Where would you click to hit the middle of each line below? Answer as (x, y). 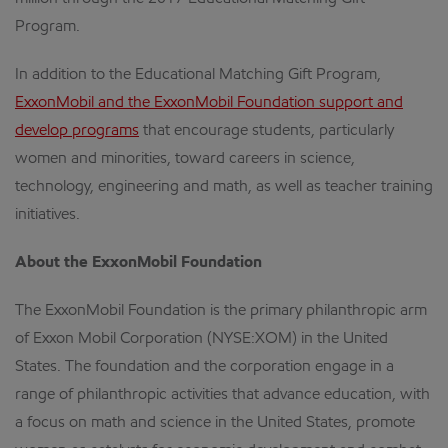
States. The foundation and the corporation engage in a (204, 367)
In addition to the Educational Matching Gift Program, (198, 75)
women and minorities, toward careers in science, (185, 159)
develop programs (77, 131)
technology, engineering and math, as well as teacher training (224, 187)
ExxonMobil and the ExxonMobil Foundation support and (209, 103)
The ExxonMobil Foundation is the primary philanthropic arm (221, 311)
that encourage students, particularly (266, 131)
